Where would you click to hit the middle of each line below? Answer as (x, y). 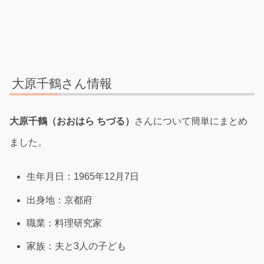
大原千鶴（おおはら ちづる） (72, 121)
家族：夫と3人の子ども (77, 246)
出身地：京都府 (60, 200)
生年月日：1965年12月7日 (83, 177)
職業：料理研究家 (65, 223)
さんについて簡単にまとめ (191, 121)
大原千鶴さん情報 (62, 83)
